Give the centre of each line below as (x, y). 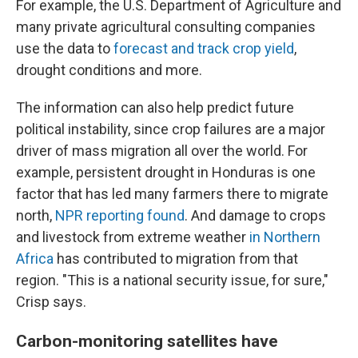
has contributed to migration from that (176, 259)
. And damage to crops (255, 215)
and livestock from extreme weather (133, 237)
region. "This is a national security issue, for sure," (172, 280)
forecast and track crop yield (204, 48)
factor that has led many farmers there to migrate (172, 194)
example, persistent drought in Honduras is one (166, 172)
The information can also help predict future (155, 107)
